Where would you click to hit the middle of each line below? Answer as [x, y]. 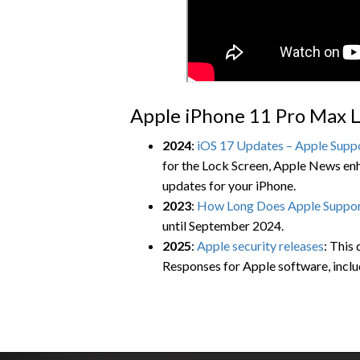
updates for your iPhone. [229, 185]
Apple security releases [260, 245]
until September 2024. [223, 225]
